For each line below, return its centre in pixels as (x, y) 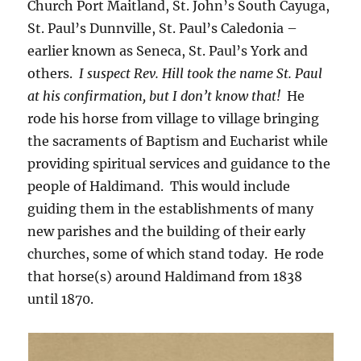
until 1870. (64, 299)
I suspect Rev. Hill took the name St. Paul (201, 73)
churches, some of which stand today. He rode (176, 253)
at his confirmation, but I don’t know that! (154, 95)
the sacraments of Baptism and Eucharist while (178, 141)
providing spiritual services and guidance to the (179, 163)
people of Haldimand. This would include (159, 186)
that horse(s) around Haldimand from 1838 (165, 276)
